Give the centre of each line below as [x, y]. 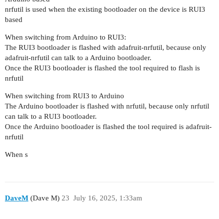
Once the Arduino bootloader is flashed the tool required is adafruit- [108, 126]
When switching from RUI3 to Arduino [65, 96]
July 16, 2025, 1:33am [108, 198]
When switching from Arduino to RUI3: [66, 37]
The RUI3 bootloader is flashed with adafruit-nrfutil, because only [106, 47]
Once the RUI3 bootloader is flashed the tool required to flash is [102, 68]
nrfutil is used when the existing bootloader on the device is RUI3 [105, 9]
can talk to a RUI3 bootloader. [51, 116]
